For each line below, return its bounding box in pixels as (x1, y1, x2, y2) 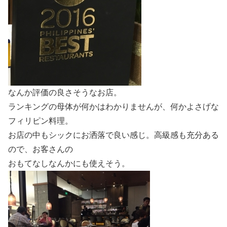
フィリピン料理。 (8, 116, 73, 125)
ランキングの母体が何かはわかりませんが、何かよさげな (8, 102, 219, 111)
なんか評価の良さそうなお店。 (8, 88, 122, 97)
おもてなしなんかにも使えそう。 (8, 159, 130, 168)
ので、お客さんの (8, 144, 73, 154)
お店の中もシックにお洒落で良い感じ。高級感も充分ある (8, 130, 219, 139)
